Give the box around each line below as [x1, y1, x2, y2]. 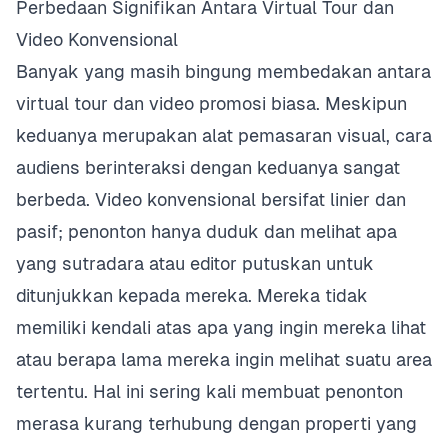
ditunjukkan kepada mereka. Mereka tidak [16, 285, 368, 306]
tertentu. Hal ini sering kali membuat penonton [16, 381, 403, 402]
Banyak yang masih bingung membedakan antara [16, 61, 431, 82]
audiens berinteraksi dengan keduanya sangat [16, 157, 400, 178]
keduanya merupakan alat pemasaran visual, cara [16, 125, 432, 146]
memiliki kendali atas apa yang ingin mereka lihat [16, 317, 426, 338]
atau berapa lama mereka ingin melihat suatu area [16, 349, 432, 370]
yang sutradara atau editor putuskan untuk [16, 253, 374, 274]
